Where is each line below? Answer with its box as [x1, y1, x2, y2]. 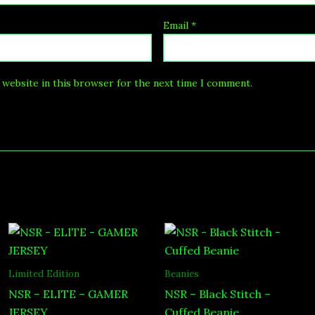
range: [84, 234, 114, 247]
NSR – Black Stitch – [165, 287, 271, 302]
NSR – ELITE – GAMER [8, 287, 128, 302]
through [84, 259, 125, 273]
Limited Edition [8, 267, 79, 281]
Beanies [165, 267, 199, 281]
